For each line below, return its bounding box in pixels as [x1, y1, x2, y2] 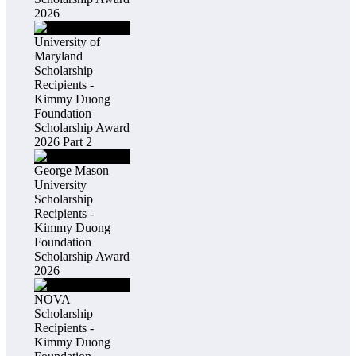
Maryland [33, 48, 83, 63]
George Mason [33, 163, 109, 177]
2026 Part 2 [33, 134, 92, 149]
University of [33, 34, 100, 48]
